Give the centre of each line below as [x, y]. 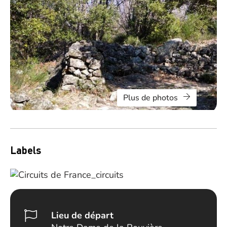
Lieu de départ [83, 215]
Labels [26, 150]
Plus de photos [150, 98]
